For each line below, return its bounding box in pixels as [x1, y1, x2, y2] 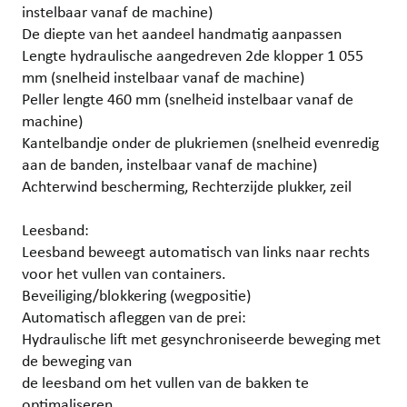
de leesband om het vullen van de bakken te [22, 372, 309, 392]
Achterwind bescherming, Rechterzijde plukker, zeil [22, 175, 352, 196]
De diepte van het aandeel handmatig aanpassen [22, 23, 342, 44]
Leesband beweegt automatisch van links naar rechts [22, 241, 370, 262]
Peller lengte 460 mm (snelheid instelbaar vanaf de [22, 88, 353, 109]
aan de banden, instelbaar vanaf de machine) [22, 154, 317, 174]
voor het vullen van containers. [22, 263, 226, 283]
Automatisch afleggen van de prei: [22, 306, 246, 327]
